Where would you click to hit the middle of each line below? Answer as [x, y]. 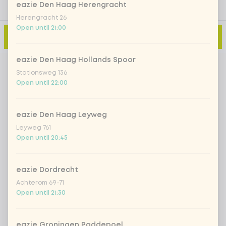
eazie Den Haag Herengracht [71, 5]
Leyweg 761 [34, 128]
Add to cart [98, 37]
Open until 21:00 [41, 28]
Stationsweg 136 [42, 73]
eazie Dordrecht [47, 170]
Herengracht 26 [41, 18]
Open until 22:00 [42, 83]
